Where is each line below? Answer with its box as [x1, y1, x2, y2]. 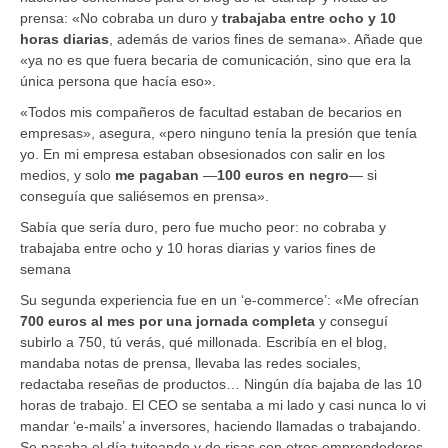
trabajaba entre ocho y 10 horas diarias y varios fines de [20, 239, 376, 256]
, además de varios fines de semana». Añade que [109, 30, 423, 47]
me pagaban [115, 166, 203, 183]
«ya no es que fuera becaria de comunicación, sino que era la [20, 51, 411, 68]
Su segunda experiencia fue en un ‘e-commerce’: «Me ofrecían [20, 291, 419, 308]
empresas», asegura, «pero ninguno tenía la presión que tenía [20, 124, 417, 141]
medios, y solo [20, 166, 115, 183]
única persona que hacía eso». [20, 72, 216, 89]
